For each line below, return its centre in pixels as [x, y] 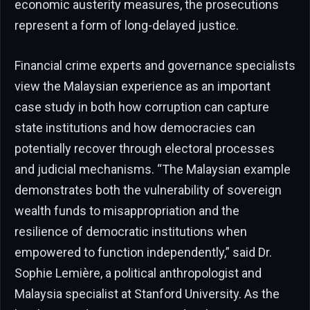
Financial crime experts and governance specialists [155, 65]
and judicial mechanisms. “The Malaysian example [153, 169]
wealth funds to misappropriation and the [127, 210]
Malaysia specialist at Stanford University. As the [147, 293]
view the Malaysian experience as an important [143, 86]
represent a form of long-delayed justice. [127, 26]
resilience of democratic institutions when [131, 231]
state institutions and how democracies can [135, 127]
